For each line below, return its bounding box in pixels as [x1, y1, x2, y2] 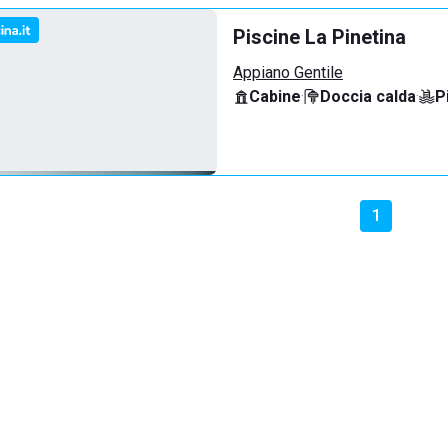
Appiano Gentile [233, 63, 343, 82]
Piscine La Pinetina [233, 25, 406, 49]
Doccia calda [320, 87, 416, 106]
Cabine [249, 87, 301, 106]
